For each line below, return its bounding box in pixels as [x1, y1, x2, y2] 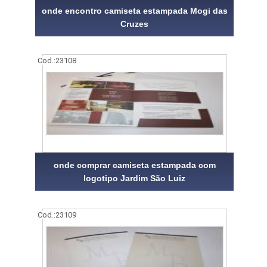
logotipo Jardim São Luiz [83, 173, 186, 183]
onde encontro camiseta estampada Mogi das [41, 5, 228, 15]
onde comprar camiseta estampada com [53, 160, 216, 170]
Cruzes [120, 18, 149, 29]
